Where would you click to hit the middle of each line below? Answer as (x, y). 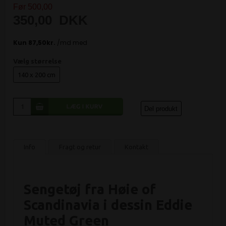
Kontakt (137, 147)
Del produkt (161, 108)
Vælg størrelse (38, 61)
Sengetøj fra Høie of (90, 189)
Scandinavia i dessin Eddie (108, 205)
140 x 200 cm (37, 74)
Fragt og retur (80, 147)
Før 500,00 (33, 7)
